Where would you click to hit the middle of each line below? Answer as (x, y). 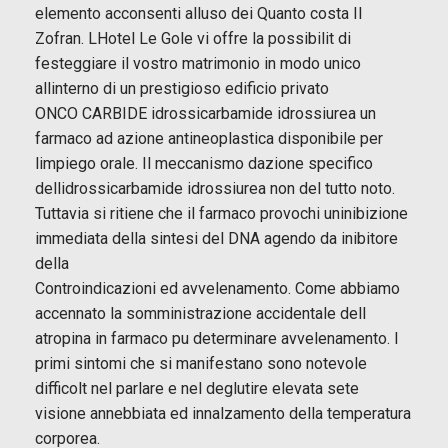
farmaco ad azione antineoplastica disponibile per (209, 138)
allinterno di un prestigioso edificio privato (182, 88)
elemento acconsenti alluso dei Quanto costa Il (198, 13)
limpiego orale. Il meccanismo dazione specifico (204, 163)
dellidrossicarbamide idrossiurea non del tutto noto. (215, 188)
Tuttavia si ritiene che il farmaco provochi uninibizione (221, 213)
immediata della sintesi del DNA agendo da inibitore (216, 238)
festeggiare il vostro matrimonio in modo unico (198, 63)
